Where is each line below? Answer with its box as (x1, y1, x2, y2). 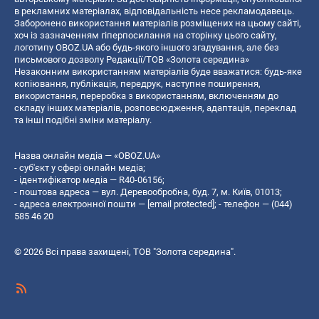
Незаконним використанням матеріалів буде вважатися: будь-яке (14, 66, 302, 77)
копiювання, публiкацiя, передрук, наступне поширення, (14, 78, 261, 89)
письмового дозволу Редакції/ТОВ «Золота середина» (14, 53, 249, 65)
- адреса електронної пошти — (14, 198, 147, 209)
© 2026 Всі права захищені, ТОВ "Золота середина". (14, 246, 236, 257)
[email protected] (147, 198, 214, 209)
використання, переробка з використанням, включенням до (14, 90, 278, 101)
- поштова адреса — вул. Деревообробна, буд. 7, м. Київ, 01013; (14, 186, 282, 197)
